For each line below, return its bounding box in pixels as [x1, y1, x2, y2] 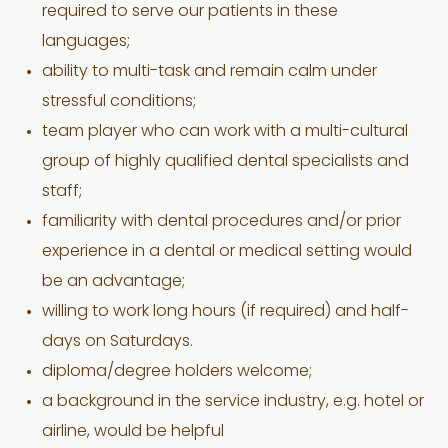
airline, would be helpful [42, 424, 225, 440]
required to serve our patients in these [42, 4, 339, 20]
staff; [42, 184, 83, 200]
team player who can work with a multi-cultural [42, 124, 409, 140]
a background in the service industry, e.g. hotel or [42, 394, 425, 410]
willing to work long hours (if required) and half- [42, 304, 410, 320]
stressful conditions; [42, 94, 197, 110]
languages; [42, 34, 131, 50]
